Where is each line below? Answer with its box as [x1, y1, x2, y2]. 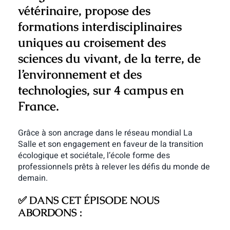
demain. [17, 172, 48, 185]
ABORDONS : [17, 206, 82, 220]
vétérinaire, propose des [17, 2, 150, 18]
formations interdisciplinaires [17, 18, 182, 34]
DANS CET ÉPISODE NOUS [29, 194, 160, 207]
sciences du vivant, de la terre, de [17, 50, 201, 66]
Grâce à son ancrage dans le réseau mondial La [17, 127, 193, 140]
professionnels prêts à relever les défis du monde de [17, 161, 210, 174]
